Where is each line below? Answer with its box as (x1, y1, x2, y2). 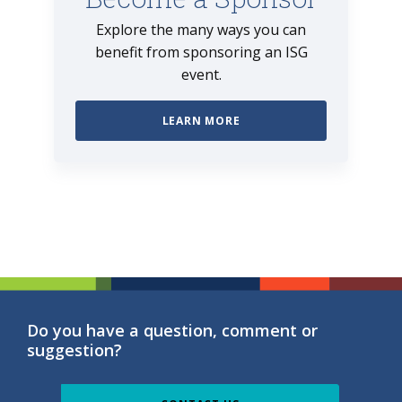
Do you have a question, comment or (27, 319, 318, 341)
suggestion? (27, 338, 122, 361)
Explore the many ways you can (96, 19, 306, 39)
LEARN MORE (162, 112, 240, 128)
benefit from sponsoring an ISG (94, 41, 308, 62)
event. (180, 64, 222, 84)
